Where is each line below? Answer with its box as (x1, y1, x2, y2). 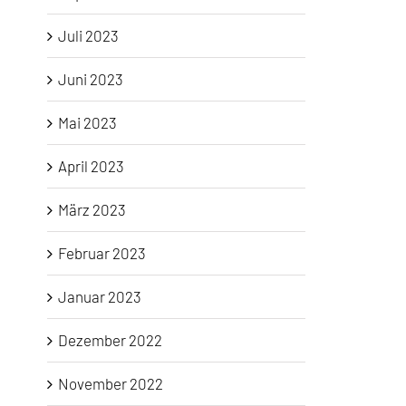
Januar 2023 (58, 286, 141, 305)
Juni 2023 (58, 69, 123, 88)
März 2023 (58, 199, 126, 218)
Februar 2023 (58, 243, 146, 262)
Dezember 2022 (58, 330, 162, 349)
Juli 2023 (58, 25, 119, 44)
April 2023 (58, 156, 124, 175)
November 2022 (58, 373, 163, 392)
